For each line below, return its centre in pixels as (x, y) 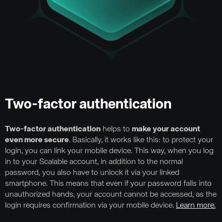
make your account (166, 129)
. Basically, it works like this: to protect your (141, 140)
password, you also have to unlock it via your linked (92, 173)
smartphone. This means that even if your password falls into (108, 184)
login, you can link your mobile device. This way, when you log (109, 151)
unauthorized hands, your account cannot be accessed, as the (111, 194)
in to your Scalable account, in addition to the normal (94, 162)
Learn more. (196, 205)
